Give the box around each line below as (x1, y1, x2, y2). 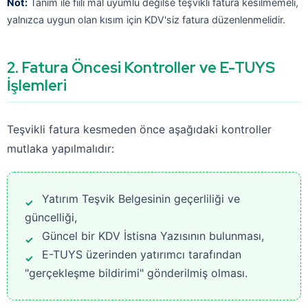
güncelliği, (25, 210, 77, 224)
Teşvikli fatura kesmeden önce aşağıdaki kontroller (7, 122, 272, 136)
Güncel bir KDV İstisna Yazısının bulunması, (42, 229, 264, 243)
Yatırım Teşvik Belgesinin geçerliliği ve (42, 192, 240, 206)
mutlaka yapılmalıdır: (7, 142, 114, 155)
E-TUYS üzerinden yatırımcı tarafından (42, 247, 241, 261)
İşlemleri (7, 76, 67, 96)
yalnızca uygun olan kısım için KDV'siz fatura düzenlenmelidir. (7, 14, 285, 25)
